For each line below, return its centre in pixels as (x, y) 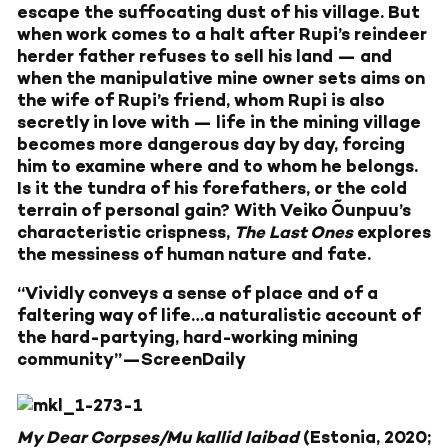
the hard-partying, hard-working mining (187, 337)
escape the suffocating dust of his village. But (218, 12)
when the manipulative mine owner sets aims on (221, 78)
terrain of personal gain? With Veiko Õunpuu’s (214, 210)
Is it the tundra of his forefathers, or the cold (212, 188)
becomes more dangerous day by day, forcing (211, 144)
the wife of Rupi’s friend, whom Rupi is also (201, 100)
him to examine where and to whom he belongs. (217, 166)
